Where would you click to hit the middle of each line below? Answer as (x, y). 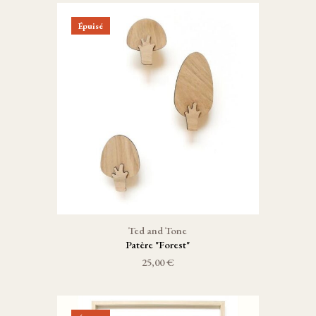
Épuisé (90, 26)
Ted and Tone (158, 230)
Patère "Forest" (158, 244)
